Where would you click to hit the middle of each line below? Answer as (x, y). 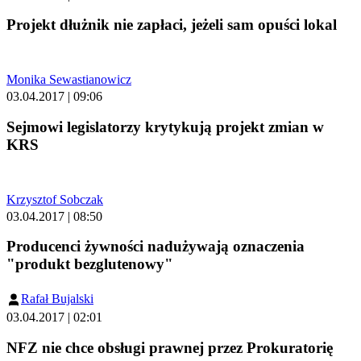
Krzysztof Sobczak (55, 199)
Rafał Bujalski (57, 298)
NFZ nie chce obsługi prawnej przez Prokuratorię (170, 348)
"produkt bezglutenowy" (90, 264)
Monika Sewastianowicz (69, 80)
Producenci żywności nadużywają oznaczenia (156, 247)
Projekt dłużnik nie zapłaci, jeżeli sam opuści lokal (172, 25)
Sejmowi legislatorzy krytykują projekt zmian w (165, 127)
